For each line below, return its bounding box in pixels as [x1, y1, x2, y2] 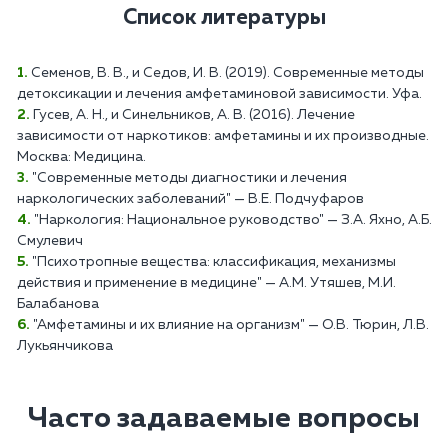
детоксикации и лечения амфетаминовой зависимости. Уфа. [17, 86, 422, 101]
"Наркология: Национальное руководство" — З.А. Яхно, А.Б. [34, 212, 432, 227]
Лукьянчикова [17, 338, 113, 353]
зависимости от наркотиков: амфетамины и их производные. [17, 128, 429, 143]
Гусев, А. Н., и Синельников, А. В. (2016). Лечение [33, 107, 355, 122]
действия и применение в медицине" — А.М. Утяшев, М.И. [17, 275, 396, 290]
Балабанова [17, 296, 99, 311]
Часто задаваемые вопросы [28, 404, 420, 433]
